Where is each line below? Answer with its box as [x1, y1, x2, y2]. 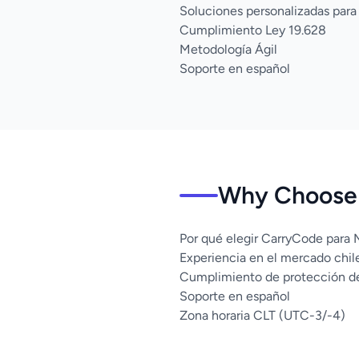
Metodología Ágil [179, 42, 277, 57]
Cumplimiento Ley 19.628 [179, 22, 326, 38]
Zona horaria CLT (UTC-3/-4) [179, 308, 345, 323]
